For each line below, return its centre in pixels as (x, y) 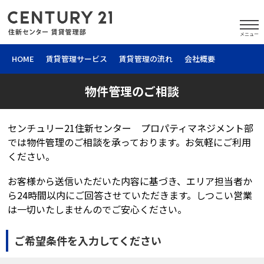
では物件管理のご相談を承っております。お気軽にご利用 (130, 142)
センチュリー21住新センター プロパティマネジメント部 (131, 128)
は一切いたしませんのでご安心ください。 (98, 209)
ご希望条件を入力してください (88, 240)
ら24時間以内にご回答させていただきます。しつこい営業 (130, 195)
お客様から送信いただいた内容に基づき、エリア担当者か (130, 181)
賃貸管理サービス (77, 59)
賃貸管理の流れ (146, 59)
